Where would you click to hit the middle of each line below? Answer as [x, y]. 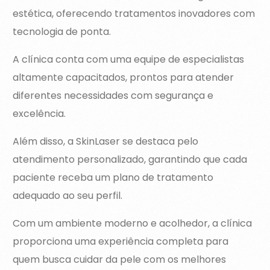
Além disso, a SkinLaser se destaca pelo [106, 142]
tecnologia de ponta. [62, 32]
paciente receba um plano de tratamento [113, 178]
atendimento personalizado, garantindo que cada [130, 160]
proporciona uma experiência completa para [121, 242]
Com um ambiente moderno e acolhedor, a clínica [133, 224]
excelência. [39, 114]
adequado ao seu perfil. [68, 196]
